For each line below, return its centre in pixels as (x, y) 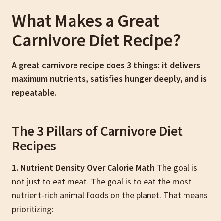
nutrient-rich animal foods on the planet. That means (110, 195)
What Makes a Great (86, 20)
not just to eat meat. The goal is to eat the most (102, 181)
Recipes (34, 146)
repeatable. (34, 92)
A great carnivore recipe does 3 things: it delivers (106, 65)
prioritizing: (33, 209)
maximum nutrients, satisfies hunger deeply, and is (109, 79)
